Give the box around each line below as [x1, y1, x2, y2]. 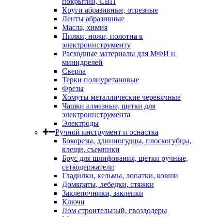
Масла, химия [62, 23, 108, 31]
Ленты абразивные [62, 14, 124, 23]
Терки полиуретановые [62, 75, 139, 84]
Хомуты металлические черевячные [62, 93, 181, 101]
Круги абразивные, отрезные [62, 5, 158, 14]
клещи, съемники [62, 145, 120, 154]
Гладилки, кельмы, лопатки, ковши [62, 171, 178, 180]
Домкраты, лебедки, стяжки [62, 180, 154, 188]
